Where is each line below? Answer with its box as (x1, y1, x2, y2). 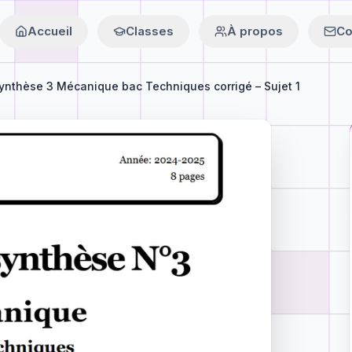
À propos (227, 24, 283, 38)
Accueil (27, 24, 72, 38)
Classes (126, 24, 174, 38)
